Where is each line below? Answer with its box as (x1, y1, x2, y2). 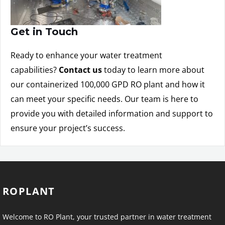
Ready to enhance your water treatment (11, 50, 162, 61)
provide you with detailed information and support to (11, 108, 213, 120)
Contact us (57, 64, 102, 76)
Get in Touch (11, 26, 78, 38)
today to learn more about (102, 64, 204, 76)
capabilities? (11, 64, 57, 76)
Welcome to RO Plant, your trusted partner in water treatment (3, 212, 211, 222)
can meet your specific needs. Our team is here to (11, 93, 198, 105)
